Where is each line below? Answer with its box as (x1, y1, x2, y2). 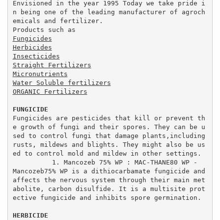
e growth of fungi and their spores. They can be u (12, 123, 205, 131)
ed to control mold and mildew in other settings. (12, 149, 201, 157)
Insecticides (12, 52, 60, 60)
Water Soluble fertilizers (12, 79, 111, 86)
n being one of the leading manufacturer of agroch (12, 8, 205, 16)
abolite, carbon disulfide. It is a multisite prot (12, 185, 205, 192)
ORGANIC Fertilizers (12, 87, 87, 95)
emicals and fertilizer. (12, 17, 107, 25)
